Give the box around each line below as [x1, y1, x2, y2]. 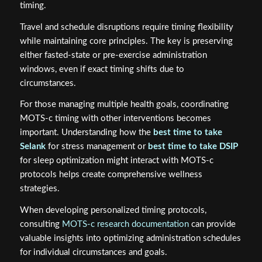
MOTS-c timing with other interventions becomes [19, 114, 211, 123]
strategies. [19, 184, 60, 194]
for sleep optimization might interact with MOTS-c [19, 156, 213, 166]
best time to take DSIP [147, 142, 238, 151]
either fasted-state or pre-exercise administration [19, 50, 207, 60]
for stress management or [45, 142, 148, 151]
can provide [188, 220, 236, 229]
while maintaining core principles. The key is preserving [19, 36, 233, 46]
